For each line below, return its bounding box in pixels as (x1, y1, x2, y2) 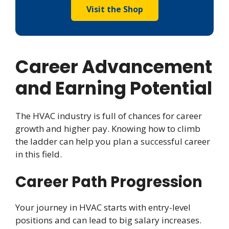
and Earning (15, 75, 130, 101)
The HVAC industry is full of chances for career (15, 109, 202, 122)
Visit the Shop (86, 3, 143, 15)
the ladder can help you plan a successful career (15, 135, 210, 147)
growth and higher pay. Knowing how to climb (15, 122, 200, 134)
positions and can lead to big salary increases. (15, 214, 201, 226)
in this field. (15, 148, 62, 160)
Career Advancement (15, 54, 212, 79)
